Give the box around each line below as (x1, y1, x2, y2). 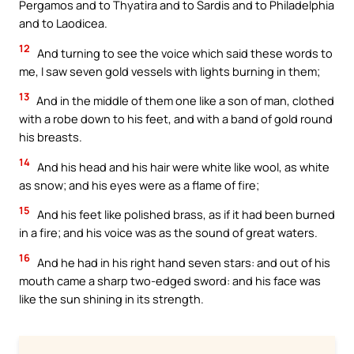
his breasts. (19, 129, 82, 145)
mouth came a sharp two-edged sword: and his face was (19, 272, 321, 288)
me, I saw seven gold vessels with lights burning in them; (19, 62, 320, 79)
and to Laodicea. (19, 14, 107, 31)
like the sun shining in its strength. (19, 290, 204, 307)
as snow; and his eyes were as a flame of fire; (19, 176, 259, 193)
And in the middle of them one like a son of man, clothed (34, 92, 334, 109)
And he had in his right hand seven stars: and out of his (35, 254, 330, 270)
